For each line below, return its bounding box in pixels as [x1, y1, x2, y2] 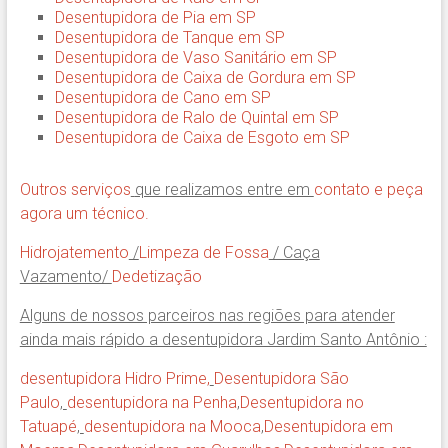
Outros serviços [19, 180, 131, 200]
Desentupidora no [239, 393, 364, 413]
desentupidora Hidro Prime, [19, 369, 210, 389]
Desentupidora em [263, 417, 393, 437]
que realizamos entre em [134, 180, 314, 200]
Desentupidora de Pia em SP [54, 8, 256, 28]
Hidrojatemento [19, 243, 129, 263]
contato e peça [313, 180, 423, 200]
